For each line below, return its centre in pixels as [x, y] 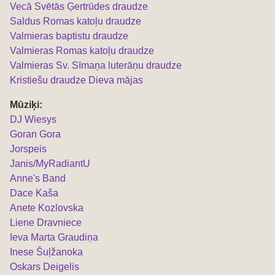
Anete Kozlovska [47, 207]
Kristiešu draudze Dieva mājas [76, 80]
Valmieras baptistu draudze [69, 36]
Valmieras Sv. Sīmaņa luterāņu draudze [96, 65]
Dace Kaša [34, 193]
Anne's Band [38, 178]
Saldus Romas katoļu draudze [76, 21]
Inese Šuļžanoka [46, 252]
